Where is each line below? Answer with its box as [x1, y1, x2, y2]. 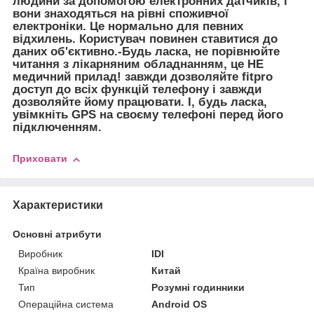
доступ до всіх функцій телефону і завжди [13, 82, 261, 96]
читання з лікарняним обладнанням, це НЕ [13, 57, 264, 71]
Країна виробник [18, 264, 95, 276]
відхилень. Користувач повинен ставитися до [13, 32, 278, 46]
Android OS [151, 298, 207, 310]
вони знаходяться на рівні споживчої [13, 6, 228, 20]
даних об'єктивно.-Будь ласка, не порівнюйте [13, 44, 280, 58]
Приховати [13, 153, 67, 165]
